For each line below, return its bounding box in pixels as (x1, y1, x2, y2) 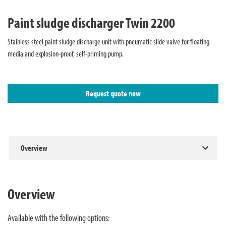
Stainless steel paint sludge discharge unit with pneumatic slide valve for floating (8, 36, 209, 46)
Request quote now (85, 88, 141, 98)
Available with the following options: (8, 211, 109, 223)
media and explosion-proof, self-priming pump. (8, 48, 123, 59)
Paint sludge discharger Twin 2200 (8, 13, 175, 31)
